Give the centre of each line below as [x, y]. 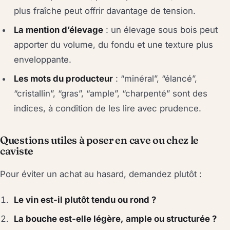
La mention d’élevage [59, 30]
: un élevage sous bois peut [161, 30]
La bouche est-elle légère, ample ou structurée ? [116, 218]
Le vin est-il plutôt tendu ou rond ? [85, 199]
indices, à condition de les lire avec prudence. [108, 108]
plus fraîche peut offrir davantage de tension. [105, 11]
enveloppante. [43, 59]
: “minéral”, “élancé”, [155, 78]
